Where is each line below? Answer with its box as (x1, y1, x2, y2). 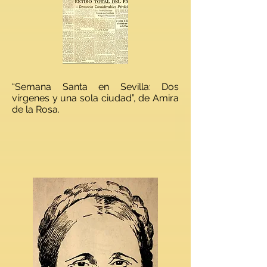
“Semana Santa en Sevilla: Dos (12, 81, 179, 92)
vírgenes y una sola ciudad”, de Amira (12, 92, 179, 104)
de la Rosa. (12, 104, 64, 115)
